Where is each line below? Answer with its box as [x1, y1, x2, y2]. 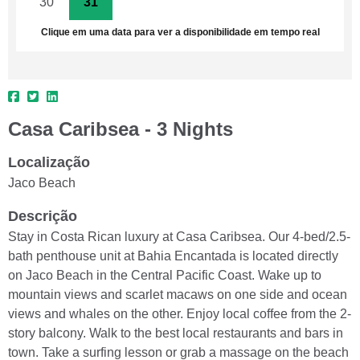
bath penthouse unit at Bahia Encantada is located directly [8, 248, 338, 263]
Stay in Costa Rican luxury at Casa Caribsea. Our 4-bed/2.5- [8, 229, 350, 243]
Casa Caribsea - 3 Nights [8, 117, 233, 140]
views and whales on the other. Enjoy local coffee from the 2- [8, 306, 351, 321]
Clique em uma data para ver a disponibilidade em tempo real [40, 26, 320, 38]
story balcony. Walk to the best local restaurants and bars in [8, 325, 343, 340]
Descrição [8, 207, 77, 224]
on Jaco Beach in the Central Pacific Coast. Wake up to [8, 268, 321, 282]
